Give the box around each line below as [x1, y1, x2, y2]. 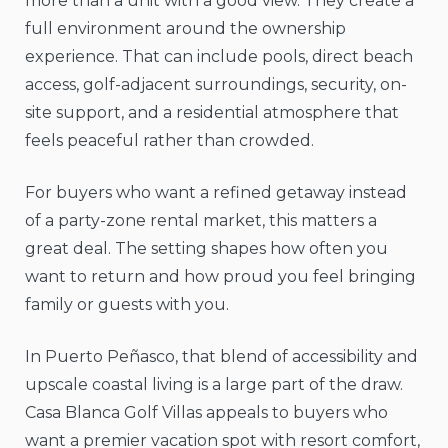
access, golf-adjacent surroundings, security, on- [25, 75, 407, 95]
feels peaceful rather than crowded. [25, 131, 314, 151]
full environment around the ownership [25, 19, 346, 39]
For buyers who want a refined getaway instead [25, 183, 407, 203]
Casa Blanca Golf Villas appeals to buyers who [25, 403, 388, 423]
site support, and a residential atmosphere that [25, 103, 399, 123]
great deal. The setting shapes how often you [25, 239, 388, 259]
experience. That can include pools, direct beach [25, 47, 413, 67]
